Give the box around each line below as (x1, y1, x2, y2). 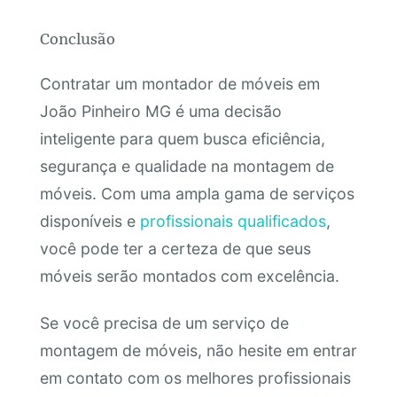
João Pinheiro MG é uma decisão (39, 101, 282, 121)
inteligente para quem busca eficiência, (39, 128, 325, 148)
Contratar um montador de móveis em (39, 74, 320, 93)
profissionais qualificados (139, 211, 326, 230)
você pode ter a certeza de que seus (39, 238, 311, 258)
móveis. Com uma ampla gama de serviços (39, 183, 354, 203)
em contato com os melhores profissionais (39, 369, 351, 388)
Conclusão (39, 30, 115, 50)
